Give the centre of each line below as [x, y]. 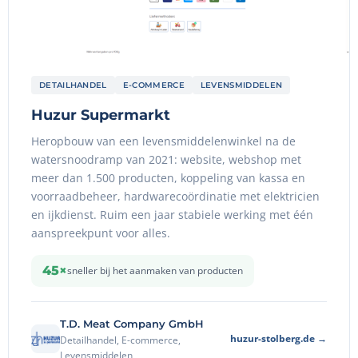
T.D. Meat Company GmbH [132, 324]
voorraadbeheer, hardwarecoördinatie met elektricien [175, 197]
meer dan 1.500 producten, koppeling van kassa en [168, 178]
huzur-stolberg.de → [278, 339]
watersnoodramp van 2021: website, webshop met [166, 160]
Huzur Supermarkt [101, 115]
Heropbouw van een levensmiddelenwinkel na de [163, 141]
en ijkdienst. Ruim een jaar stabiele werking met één [172, 215]
